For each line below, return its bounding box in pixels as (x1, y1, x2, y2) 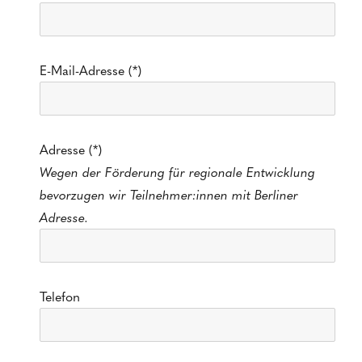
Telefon (40, 287, 81, 305)
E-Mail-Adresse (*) (40, 61, 142, 79)
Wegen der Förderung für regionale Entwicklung (40, 162, 316, 181)
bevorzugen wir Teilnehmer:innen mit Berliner (40, 185, 299, 204)
